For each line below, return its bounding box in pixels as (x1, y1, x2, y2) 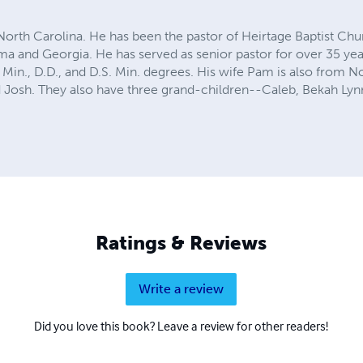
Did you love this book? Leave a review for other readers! (34, 317, 329, 334)
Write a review (139, 280, 224, 297)
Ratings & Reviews (96, 230, 267, 254)
